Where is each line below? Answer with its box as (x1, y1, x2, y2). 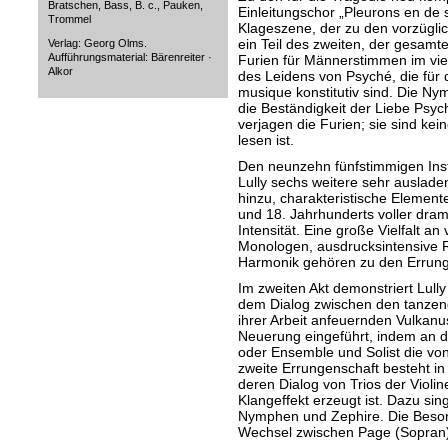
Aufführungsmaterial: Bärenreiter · (47, 51, 212, 63)
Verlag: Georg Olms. (47, 37, 147, 49)
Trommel (47, 13, 91, 25)
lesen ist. (237, 132, 294, 148)
